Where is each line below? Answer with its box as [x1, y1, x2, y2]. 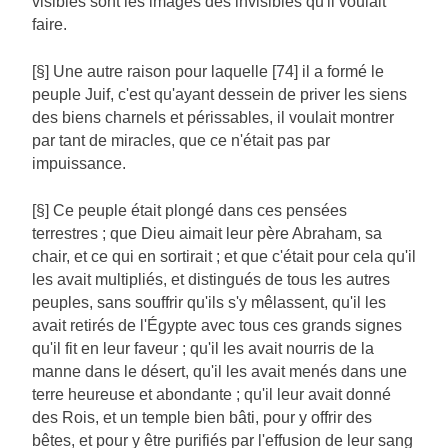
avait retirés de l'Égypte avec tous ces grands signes [32, 317, 402, 335]
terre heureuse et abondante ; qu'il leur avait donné [32, 386, 391, 404]
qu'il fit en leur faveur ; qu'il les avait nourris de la [32, 340, 374, 358]
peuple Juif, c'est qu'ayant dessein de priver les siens [32, 86, 407, 104]
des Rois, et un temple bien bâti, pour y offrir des [32, 409, 372, 427]
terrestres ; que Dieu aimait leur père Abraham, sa [32, 225, 382, 243]
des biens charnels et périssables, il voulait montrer [32, 109, 394, 127]
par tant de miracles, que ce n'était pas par [32, 132, 330, 150]
